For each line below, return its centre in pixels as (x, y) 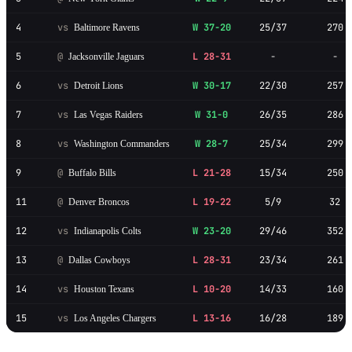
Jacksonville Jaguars (105, 56)
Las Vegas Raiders (107, 114)
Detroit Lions (97, 85)
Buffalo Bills (91, 172)
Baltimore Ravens (106, 27)
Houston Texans (103, 289)
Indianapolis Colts (106, 231)
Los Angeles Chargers (114, 318)
